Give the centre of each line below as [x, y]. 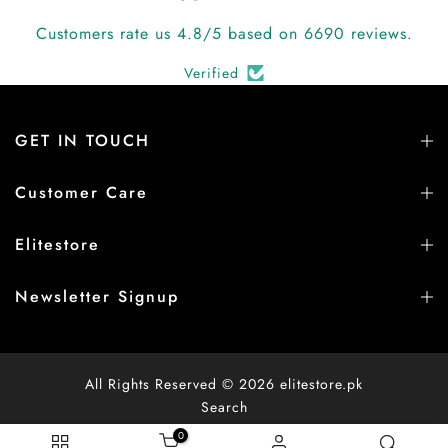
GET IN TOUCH [82, 140]
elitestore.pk [321, 384]
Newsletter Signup [97, 296]
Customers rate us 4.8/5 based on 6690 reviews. [224, 33]
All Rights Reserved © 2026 [182, 384]
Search [224, 407]
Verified [211, 73]
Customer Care [81, 192]
